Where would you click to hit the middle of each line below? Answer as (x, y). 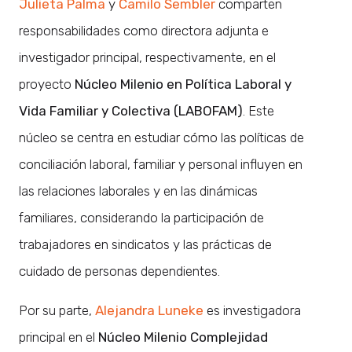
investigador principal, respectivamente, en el (147, 57)
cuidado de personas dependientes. (119, 271)
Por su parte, (57, 310)
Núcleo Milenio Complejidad (183, 337)
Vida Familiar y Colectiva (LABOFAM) (131, 110)
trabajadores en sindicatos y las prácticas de (145, 244)
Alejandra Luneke (151, 310)
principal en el (59, 337)
